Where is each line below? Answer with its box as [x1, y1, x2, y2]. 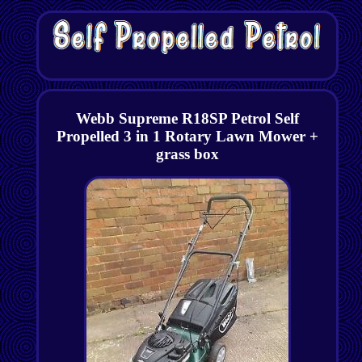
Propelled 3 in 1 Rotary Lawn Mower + [56, 127, 318, 145]
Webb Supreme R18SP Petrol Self [75, 109, 299, 127]
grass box [155, 145, 219, 162]
